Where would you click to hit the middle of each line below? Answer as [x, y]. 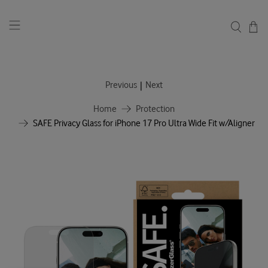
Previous [121, 85]
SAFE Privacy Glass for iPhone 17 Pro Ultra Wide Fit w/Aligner [144, 123]
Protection [155, 109]
